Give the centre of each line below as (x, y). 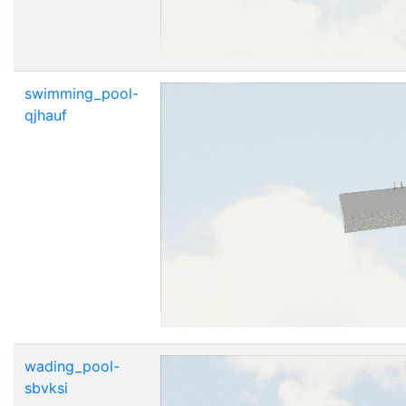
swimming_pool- (82, 93)
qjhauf (46, 115)
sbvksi (46, 387)
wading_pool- (72, 366)
